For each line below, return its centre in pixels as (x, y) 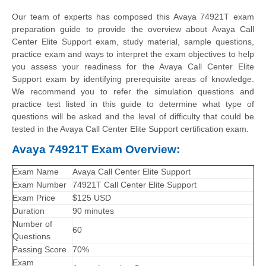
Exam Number (39, 185)
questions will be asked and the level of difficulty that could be (133, 116)
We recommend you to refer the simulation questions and (133, 91)
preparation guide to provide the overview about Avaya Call (133, 29)
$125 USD (92, 198)
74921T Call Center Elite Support (134, 185)
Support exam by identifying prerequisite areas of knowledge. (133, 79)
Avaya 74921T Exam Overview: (96, 149)
